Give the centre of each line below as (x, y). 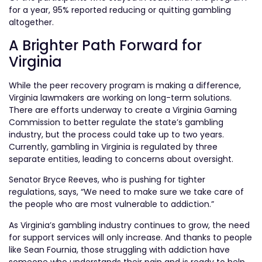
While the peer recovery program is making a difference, (125, 85)
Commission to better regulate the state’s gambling (116, 122)
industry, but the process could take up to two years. (116, 134)
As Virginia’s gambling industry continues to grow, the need (129, 225)
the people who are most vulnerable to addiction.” (111, 204)
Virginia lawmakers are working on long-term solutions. (120, 97)
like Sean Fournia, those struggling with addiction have (119, 249)
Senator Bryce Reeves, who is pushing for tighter (107, 180)
